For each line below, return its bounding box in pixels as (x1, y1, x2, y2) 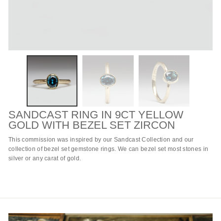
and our (170, 136, 194, 143)
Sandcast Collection (113, 136, 171, 143)
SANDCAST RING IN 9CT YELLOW (8, 108, 184, 121)
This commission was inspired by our (8, 136, 114, 143)
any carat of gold (32, 154, 80, 162)
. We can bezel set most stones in (114, 145, 209, 152)
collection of (8, 145, 44, 152)
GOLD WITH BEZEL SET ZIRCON (8, 118, 175, 131)
